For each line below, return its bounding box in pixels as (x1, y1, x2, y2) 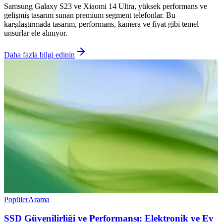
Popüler (4, 195, 28, 204)
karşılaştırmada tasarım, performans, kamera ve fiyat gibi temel (4, 19, 199, 28)
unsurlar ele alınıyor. (4, 28, 67, 37)
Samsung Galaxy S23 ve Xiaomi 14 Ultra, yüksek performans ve (4, 1, 207, 10)
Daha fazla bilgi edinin (4, 50, 75, 59)
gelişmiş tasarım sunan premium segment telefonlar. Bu (4, 10, 175, 19)
